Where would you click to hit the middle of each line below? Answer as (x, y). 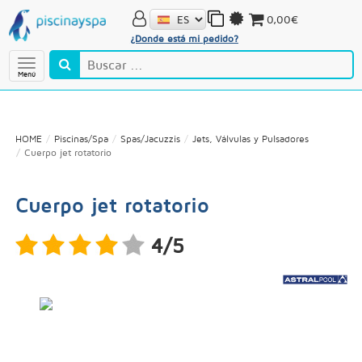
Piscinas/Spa (81, 139)
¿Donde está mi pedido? (184, 38)
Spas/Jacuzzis (150, 139)
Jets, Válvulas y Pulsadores (250, 139)
